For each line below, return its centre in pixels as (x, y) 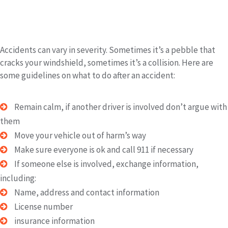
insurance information (54, 221)
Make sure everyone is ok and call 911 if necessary (103, 150)
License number (43, 207)
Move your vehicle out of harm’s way (79, 135)
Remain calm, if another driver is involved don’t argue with (120, 107)
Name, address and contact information (86, 192)
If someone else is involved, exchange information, (106, 164)
